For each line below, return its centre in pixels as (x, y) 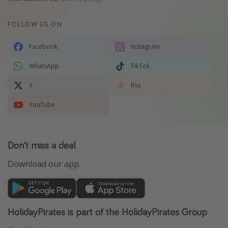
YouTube (42, 104)
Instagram (145, 46)
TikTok (140, 66)
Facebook (43, 46)
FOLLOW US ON (35, 24)
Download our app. (44, 164)
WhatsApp (44, 66)
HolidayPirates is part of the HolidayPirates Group (107, 211)
